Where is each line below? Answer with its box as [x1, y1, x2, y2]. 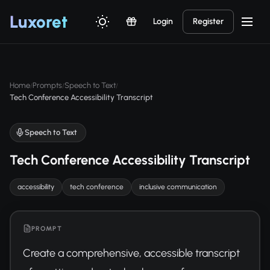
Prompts [33, 81, 62, 90]
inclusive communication [139, 183, 217, 191]
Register [193, 16, 224, 27]
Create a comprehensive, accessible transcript [22, 246, 240, 260]
